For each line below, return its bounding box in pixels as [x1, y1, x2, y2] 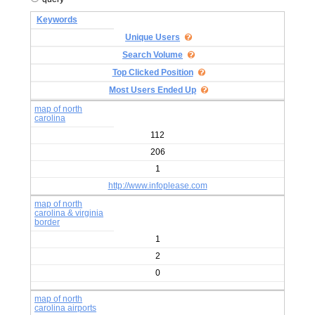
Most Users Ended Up [109, 85, 196, 95]
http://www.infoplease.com [108, 181, 207, 191]
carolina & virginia [34, 208, 103, 218]
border [34, 217, 60, 227]
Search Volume [122, 50, 183, 60]
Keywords [37, 15, 77, 25]
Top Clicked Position [112, 67, 193, 77]
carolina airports [34, 303, 96, 313]
